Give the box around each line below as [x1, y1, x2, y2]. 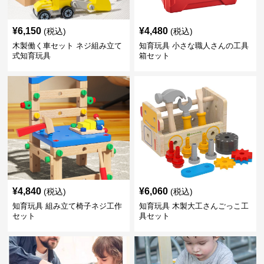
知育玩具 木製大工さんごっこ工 [138, 201, 249, 210]
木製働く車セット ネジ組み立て [12, 41, 123, 50]
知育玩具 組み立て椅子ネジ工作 [12, 201, 123, 210]
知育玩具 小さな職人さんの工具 [138, 41, 249, 50]
